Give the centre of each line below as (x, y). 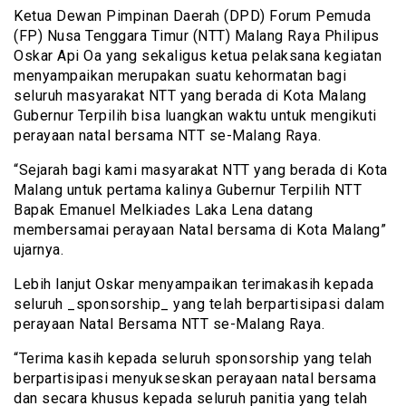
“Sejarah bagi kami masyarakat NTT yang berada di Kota (201, 170)
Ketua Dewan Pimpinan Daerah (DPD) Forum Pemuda (192, 16)
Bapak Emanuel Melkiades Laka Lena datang (163, 210)
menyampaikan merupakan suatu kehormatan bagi (180, 76)
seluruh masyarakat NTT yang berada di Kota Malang (190, 96)
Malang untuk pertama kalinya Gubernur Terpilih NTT (188, 190)
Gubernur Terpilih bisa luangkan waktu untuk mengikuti (195, 116)
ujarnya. (39, 250)
